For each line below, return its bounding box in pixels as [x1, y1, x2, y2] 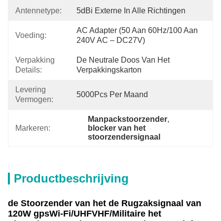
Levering [15, 85, 46, 94]
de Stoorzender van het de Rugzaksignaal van [8, 198, 201, 208]
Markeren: [15, 124, 50, 132]
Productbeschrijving [14, 172, 129, 185]
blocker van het [88, 124, 146, 132]
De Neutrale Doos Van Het [76, 56, 170, 64]
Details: [15, 66, 42, 74]
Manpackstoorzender [88, 115, 168, 123]
